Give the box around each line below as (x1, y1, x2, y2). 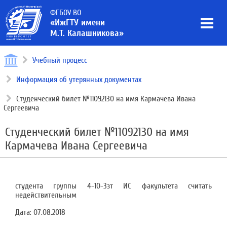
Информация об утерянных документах (16, 75, 141, 84)
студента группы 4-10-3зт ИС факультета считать (15, 181, 212, 191)
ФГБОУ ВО (50, 8, 81, 17)
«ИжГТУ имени (50, 17, 105, 28)
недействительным (15, 191, 77, 200)
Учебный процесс (32, 56, 87, 65)
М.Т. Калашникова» (50, 28, 124, 39)
